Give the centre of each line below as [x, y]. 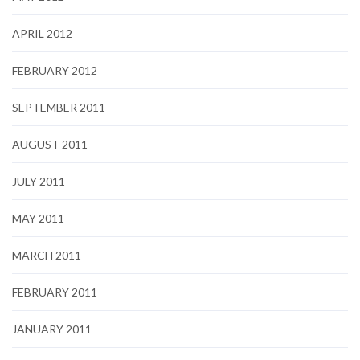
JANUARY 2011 [52, 329]
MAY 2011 [38, 218]
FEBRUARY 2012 [55, 70]
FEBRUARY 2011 [55, 292]
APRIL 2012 [42, 33]
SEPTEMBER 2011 [59, 107]
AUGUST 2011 [50, 144]
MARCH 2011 [47, 255]
